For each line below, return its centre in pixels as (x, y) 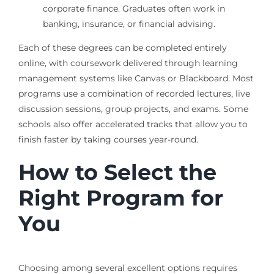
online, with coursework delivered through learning (128, 63)
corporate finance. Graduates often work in (134, 9)
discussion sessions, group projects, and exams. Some (133, 109)
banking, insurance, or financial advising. (129, 24)
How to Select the (117, 172)
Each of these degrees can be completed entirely (122, 48)
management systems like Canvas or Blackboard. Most (136, 79)
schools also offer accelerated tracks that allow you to (133, 124)
